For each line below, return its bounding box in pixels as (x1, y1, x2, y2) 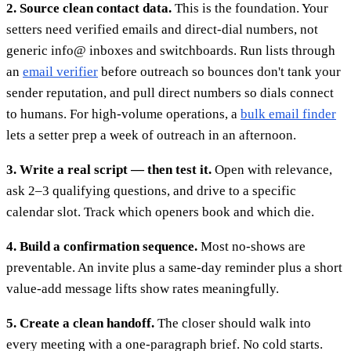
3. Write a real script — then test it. (6, 161, 212, 177)
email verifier (23, 63, 98, 79)
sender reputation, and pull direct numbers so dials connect (6, 85, 334, 100)
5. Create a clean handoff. (6, 315, 154, 331)
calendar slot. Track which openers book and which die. (6, 204, 314, 219)
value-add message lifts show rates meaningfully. (6, 280, 279, 296)
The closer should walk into (154, 315, 311, 331)
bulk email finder (241, 106, 336, 121)
